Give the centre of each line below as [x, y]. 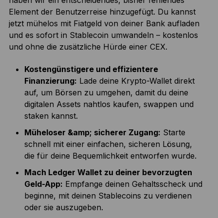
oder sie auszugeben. [64, 208]
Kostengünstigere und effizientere [91, 69]
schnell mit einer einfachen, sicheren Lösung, [108, 144]
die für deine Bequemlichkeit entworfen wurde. [110, 156]
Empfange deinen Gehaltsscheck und [132, 184]
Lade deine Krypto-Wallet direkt [136, 81]
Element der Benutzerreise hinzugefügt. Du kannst [102, 12]
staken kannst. [51, 116]
